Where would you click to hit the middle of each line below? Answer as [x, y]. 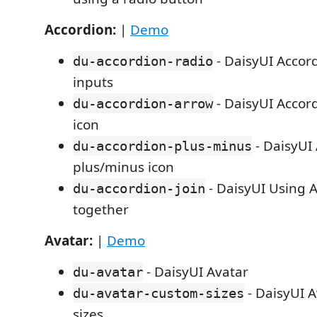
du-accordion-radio [143, 61]
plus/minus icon [123, 167]
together [101, 209]
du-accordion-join [139, 188]
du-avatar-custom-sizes [158, 293]
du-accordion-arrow [143, 103]
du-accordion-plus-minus [162, 146]
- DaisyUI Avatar [196, 272]
